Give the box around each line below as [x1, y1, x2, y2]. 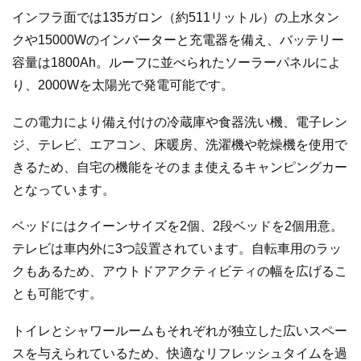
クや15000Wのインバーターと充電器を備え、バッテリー [12, 33, 344, 48]
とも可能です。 [12, 287, 102, 301]
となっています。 [12, 182, 115, 197]
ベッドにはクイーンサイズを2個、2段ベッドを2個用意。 [12, 219, 343, 234]
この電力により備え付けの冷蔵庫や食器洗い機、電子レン [12, 114, 347, 129]
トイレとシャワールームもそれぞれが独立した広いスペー [12, 323, 347, 338]
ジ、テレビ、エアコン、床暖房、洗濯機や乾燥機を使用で [12, 137, 347, 151]
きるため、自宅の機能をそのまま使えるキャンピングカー [12, 160, 347, 174]
